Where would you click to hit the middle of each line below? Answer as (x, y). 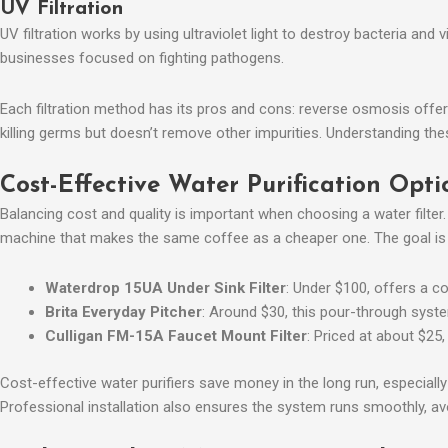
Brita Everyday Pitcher (123, 312)
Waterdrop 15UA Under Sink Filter (165, 288)
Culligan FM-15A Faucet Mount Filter (176, 336)
